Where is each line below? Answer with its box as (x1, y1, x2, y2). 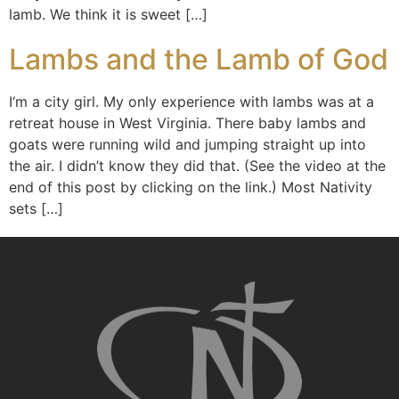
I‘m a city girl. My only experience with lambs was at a (9, 93, 374, 110)
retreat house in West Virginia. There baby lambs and (9, 114, 366, 132)
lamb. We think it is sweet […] (9, 5, 208, 23)
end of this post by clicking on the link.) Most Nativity (9, 178, 372, 196)
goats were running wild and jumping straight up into (9, 135, 366, 153)
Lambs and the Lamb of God (9, 42, 388, 77)
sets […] (9, 199, 63, 217)
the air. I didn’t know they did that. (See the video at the (9, 157, 386, 175)
